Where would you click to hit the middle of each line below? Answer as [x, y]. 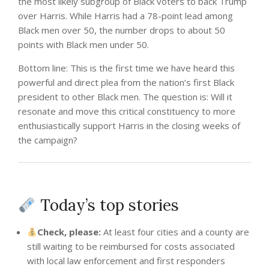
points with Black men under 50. [83, 45]
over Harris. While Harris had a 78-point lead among [125, 16]
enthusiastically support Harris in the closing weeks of [129, 126]
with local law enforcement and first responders [126, 261]
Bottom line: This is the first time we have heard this [126, 68]
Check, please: [69, 232]
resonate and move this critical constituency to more [127, 111]
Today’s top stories [107, 205]
